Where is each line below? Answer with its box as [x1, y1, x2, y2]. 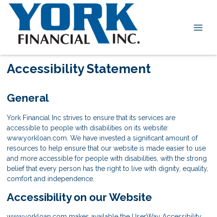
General [7, 91, 49, 104]
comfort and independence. [7, 174, 94, 183]
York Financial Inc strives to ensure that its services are [7, 113, 175, 122]
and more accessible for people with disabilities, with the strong [7, 154, 207, 162]
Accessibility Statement [7, 62, 151, 76]
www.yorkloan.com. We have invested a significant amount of [7, 134, 198, 142]
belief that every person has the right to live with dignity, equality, [7, 164, 208, 172]
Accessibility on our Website [7, 190, 152, 203]
